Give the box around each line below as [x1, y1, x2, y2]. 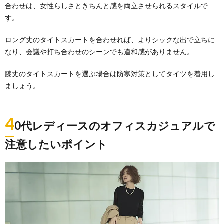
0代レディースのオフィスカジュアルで [14, 119, 215, 133]
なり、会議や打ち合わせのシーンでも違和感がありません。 [5, 47, 194, 56]
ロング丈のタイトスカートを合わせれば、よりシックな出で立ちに [5, 35, 215, 44]
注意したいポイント [5, 137, 107, 151]
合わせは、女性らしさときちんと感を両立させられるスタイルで [5, 1, 208, 10]
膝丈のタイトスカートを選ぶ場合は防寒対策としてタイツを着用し [5, 69, 215, 78]
